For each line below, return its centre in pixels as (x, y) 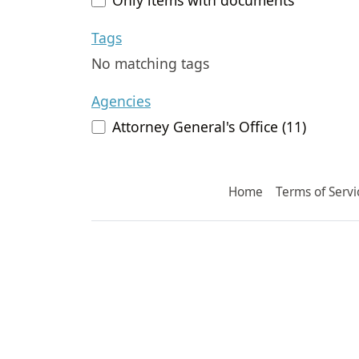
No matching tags (150, 64)
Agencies (121, 101)
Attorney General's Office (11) (210, 127)
